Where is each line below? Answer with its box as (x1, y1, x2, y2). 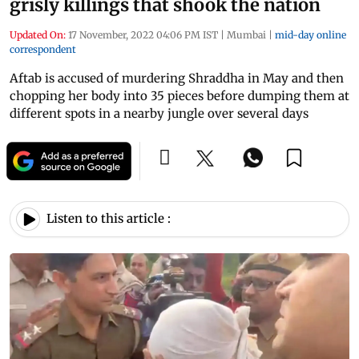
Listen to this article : (46, 211, 171, 227)
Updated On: (10, 28, 66, 41)
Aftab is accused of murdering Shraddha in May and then (10, 70, 344, 86)
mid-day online (275, 28, 346, 41)
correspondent (10, 42, 76, 55)
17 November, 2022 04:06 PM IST (68, 28, 218, 41)
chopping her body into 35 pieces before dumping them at (10, 87, 349, 103)
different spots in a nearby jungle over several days (10, 105, 309, 121)
